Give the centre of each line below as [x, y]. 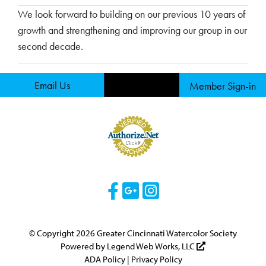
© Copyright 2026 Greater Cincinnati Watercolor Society [133, 233]
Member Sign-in [223, 86]
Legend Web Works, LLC [152, 246]
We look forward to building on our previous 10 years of [132, 14]
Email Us [52, 85]
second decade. [50, 46]
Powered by [84, 246]
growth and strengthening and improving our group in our [132, 30]
